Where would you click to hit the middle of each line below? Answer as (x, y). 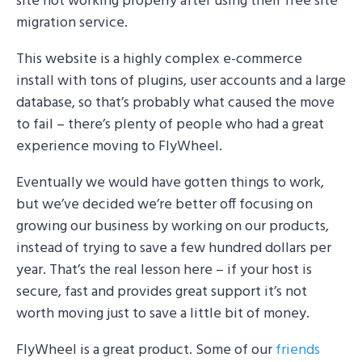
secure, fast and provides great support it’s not (162, 292)
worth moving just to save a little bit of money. (163, 314)
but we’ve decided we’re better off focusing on (164, 204)
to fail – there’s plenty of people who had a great (170, 124)
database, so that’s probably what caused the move (175, 103)
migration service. (72, 23)
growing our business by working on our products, (173, 226)
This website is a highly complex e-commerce (159, 59)
